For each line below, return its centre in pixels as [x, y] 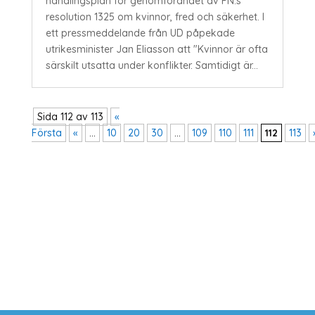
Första [46, 133]
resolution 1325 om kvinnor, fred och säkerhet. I [155, 17]
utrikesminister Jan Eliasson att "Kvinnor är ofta [156, 50]
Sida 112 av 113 [70, 117]
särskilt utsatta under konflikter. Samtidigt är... [152, 66]
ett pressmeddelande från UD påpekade [140, 33]
